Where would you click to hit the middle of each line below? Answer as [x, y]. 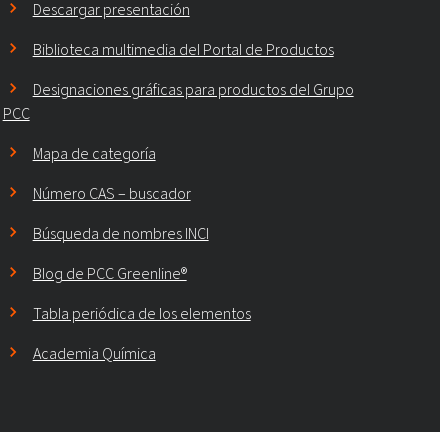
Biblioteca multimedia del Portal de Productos [183, 50]
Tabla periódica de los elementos [141, 314]
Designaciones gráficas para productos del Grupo [193, 90]
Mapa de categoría [94, 154]
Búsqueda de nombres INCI [120, 234]
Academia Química [94, 354]
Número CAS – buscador [111, 194]
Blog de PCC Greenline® [109, 274]
